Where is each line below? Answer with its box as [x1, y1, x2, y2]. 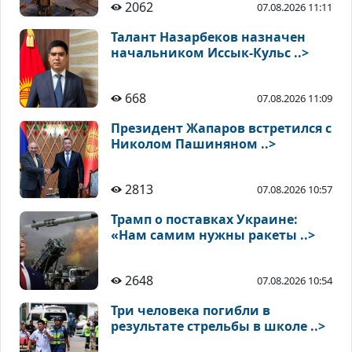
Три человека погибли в [111, 302, 270, 320]
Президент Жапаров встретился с [111, 119, 332, 137]
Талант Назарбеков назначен [111, 28, 306, 46]
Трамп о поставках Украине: [111, 211, 298, 229]
